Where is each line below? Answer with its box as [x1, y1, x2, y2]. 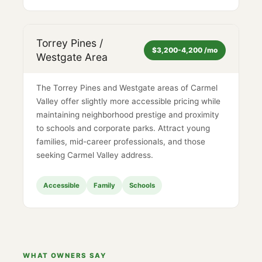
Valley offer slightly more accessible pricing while [36, 96, 221, 106]
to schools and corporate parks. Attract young [36, 123, 211, 133]
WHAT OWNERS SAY [23, 251, 106, 260]
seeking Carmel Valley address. [36, 150, 154, 160]
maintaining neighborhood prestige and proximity [36, 110, 220, 120]
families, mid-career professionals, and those [36, 137, 206, 147]
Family [94, 181, 116, 189]
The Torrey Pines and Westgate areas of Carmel [36, 83, 218, 93]
